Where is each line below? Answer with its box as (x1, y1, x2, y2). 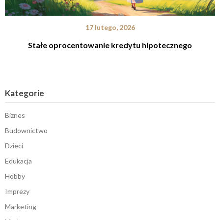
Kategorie (5, 88, 44, 99)
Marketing (5, 202, 36, 211)
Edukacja (5, 157, 32, 165)
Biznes (5, 111, 25, 120)
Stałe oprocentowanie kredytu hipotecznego (28, 40, 192, 50)
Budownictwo (5, 126, 48, 135)
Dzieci (5, 141, 23, 150)
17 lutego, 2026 (85, 23, 135, 32)
